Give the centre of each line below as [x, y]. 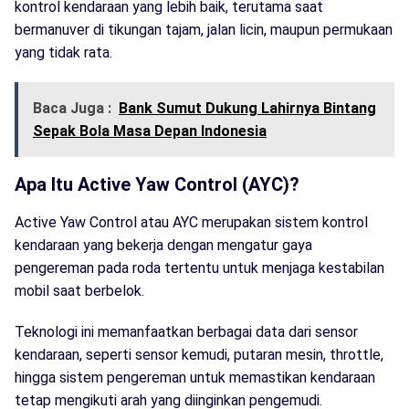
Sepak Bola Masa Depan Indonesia [150, 131]
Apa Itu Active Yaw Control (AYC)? [157, 184]
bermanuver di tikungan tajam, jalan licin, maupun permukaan [204, 29]
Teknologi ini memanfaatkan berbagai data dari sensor [186, 331]
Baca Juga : [72, 108]
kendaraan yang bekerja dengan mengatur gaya [163, 245]
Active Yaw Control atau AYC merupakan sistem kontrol [191, 222]
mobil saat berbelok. [79, 290]
